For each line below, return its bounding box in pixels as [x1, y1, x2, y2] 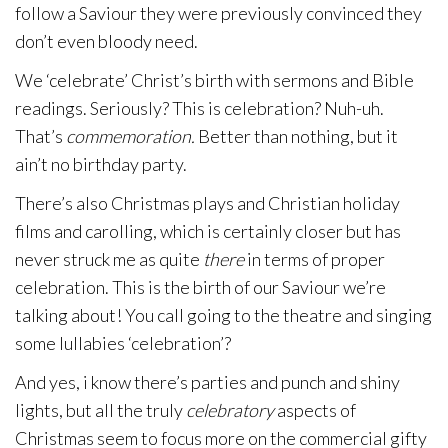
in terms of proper [244, 248, 385, 270]
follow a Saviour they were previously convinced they [15, 2, 422, 24]
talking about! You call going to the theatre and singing [15, 304, 432, 326]
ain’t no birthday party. [15, 153, 187, 175]
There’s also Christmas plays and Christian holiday [15, 192, 400, 214]
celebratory [186, 399, 274, 421]
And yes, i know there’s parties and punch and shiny [15, 371, 400, 393]
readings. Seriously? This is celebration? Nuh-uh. [15, 97, 384, 119]
